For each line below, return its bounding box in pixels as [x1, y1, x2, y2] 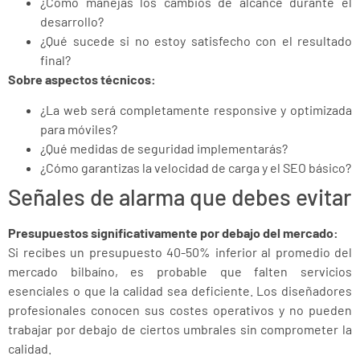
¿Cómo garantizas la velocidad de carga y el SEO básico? [40, 160, 351, 176]
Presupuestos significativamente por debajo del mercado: [8, 225, 338, 241]
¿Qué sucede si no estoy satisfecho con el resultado [40, 32, 352, 48]
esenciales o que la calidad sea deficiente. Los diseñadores [8, 283, 352, 299]
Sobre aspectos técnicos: [8, 71, 156, 87]
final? [40, 51, 71, 67]
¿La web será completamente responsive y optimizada [40, 102, 352, 118]
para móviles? [40, 121, 117, 137]
